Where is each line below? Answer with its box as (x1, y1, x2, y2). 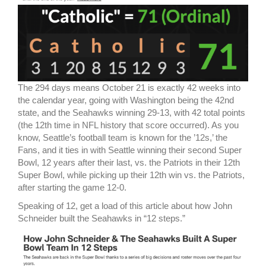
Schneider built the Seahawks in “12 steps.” (18, 213, 185, 224)
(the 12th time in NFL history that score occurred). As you (18, 120, 239, 131)
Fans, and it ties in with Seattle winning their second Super (18, 145, 242, 156)
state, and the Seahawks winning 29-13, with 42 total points (18, 107, 245, 118)
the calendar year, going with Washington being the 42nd (18, 95, 234, 106)
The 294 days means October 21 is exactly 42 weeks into (18, 83, 240, 93)
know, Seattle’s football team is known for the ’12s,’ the (18, 132, 227, 143)
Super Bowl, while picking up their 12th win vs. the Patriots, (18, 170, 245, 180)
